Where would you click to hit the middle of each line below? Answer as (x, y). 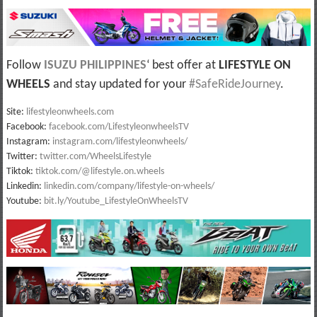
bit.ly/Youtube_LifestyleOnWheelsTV (116, 202)
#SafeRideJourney (234, 85)
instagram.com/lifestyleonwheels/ (120, 142)
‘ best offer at (182, 66)
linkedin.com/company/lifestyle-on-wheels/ (129, 187)
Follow (25, 66)
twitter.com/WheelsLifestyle (95, 157)
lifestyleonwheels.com (70, 113)
